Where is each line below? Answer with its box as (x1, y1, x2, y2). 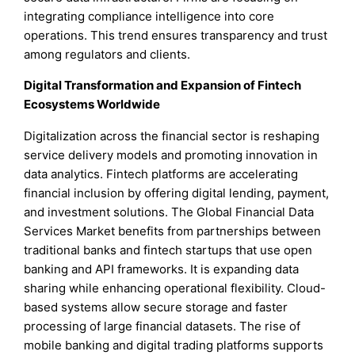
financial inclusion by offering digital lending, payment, (24, 185, 330, 200)
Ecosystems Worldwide (24, 97, 161, 113)
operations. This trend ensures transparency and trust (24, 28, 328, 44)
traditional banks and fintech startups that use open (24, 242, 313, 258)
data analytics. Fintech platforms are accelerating (24, 166, 299, 181)
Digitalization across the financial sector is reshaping (24, 128, 320, 143)
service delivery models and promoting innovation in (24, 147, 319, 162)
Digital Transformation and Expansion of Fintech (24, 78, 302, 94)
